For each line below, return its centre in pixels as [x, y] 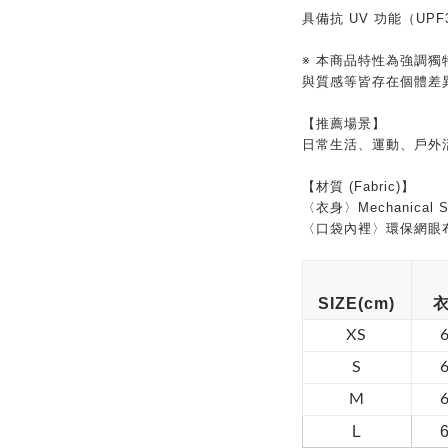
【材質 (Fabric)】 [358, 186]
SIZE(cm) [356, 303]
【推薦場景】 [343, 123]
